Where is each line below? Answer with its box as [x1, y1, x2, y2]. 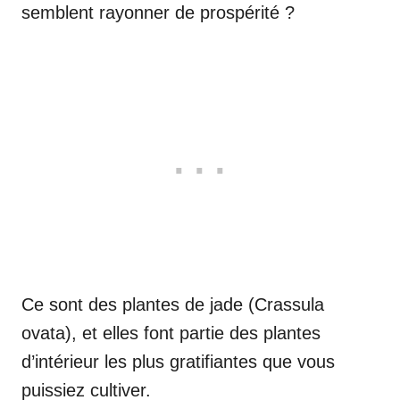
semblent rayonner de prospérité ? [21, 2, 295, 22]
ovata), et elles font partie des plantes [21, 322, 321, 343]
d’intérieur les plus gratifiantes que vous [21, 351, 335, 371]
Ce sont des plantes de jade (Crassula [21, 294, 324, 314]
